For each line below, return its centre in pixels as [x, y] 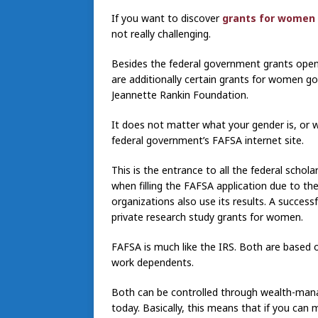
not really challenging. [161, 33]
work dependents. [153, 262]
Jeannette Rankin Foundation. [180, 94]
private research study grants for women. [207, 216]
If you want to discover [167, 18]
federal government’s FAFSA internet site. [208, 140]
